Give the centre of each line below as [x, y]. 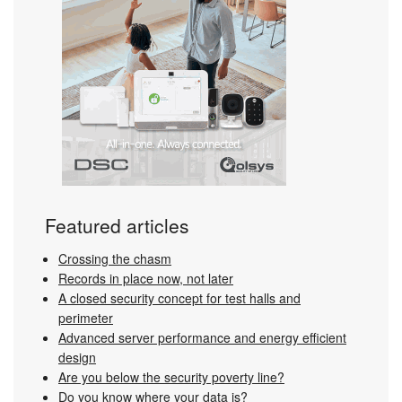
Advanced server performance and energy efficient [202, 337]
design [77, 357]
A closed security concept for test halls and [179, 297]
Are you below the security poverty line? [171, 376]
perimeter [86, 317]
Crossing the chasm [115, 258]
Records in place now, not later [146, 278]
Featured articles [117, 225]
